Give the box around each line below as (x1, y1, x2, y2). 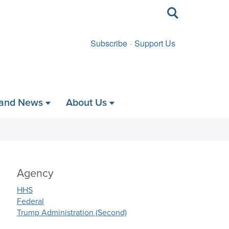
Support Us (134, 37, 175, 49)
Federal (16, 195, 44, 207)
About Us (66, 95, 107, 110)
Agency (16, 165, 54, 181)
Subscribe (90, 37, 127, 49)
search (167, 10, 189, 20)
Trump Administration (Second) (16, 206, 127, 218)
